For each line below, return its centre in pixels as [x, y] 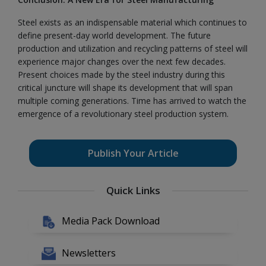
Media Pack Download [111, 221]
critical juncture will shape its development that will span [125, 88]
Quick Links [133, 190]
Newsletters [89, 253]
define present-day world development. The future [114, 35]
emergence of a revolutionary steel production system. [123, 114]
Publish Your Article [133, 153]
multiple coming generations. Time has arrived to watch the [132, 101]
